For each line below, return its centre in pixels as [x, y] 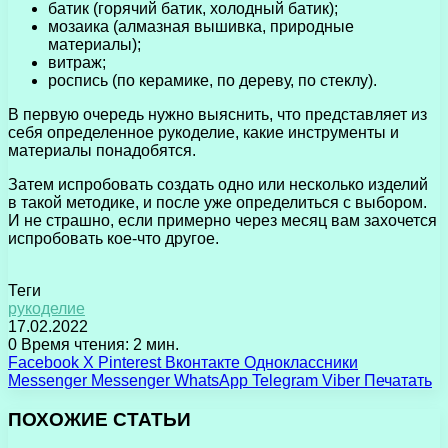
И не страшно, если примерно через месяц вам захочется [222, 220]
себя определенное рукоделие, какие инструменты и [203, 132]
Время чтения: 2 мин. [98, 344]
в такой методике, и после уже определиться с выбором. [217, 202]
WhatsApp [211, 380]
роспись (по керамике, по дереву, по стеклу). [212, 80]
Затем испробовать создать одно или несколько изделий [218, 184]
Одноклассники [301, 362]
